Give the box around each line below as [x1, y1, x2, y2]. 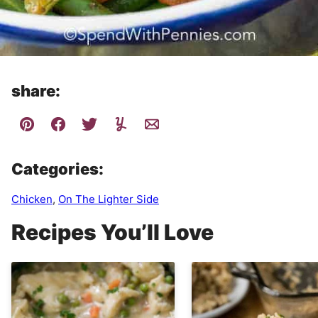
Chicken [11, 192, 53, 206]
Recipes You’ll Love [11, 219, 214, 245]
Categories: [11, 159, 104, 178]
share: [11, 81, 60, 100]
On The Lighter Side [58, 192, 159, 206]
